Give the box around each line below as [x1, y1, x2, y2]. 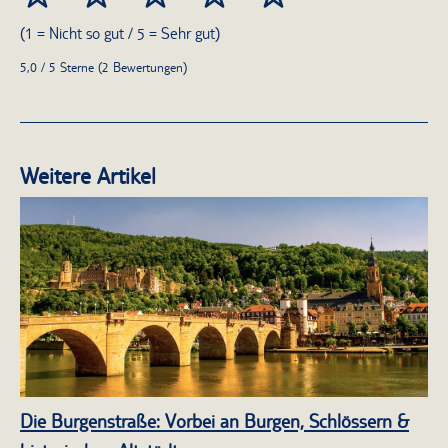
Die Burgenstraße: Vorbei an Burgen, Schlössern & [20, 410, 409, 433]
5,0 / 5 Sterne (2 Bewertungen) [20, 60, 187, 76]
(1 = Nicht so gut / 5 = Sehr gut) [20, 24, 220, 44]
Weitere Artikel [20, 162, 156, 190]
